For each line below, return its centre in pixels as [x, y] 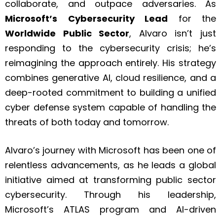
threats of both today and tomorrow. [87, 122]
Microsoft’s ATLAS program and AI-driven [110, 210]
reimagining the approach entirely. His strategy [110, 63]
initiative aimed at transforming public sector [110, 180]
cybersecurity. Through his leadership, [110, 195]
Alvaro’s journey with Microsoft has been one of [110, 150]
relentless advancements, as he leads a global [110, 165]
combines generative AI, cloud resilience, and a [110, 78]
